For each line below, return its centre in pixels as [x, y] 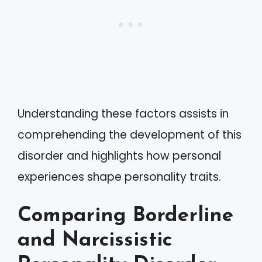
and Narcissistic [95, 241]
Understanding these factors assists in [123, 113]
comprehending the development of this [130, 135]
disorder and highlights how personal [119, 156]
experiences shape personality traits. [119, 177]
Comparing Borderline [125, 216]
